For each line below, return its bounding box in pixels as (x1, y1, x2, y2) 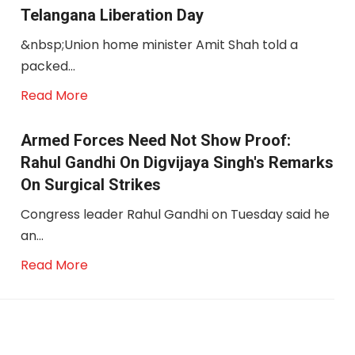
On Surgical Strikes (20, 175, 161, 194)
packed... (20, 57, 75, 75)
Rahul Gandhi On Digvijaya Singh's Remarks (20, 153, 334, 172)
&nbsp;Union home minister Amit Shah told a (20, 36, 298, 54)
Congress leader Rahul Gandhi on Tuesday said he (20, 205, 330, 223)
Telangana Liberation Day (20, 6, 204, 25)
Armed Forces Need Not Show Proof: (20, 131, 291, 150)
